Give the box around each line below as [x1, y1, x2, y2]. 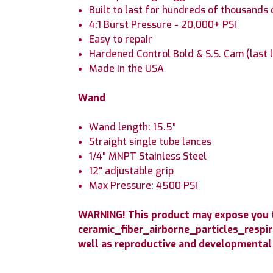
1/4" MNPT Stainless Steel [89, 149, 207, 163]
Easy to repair [89, 32, 153, 46]
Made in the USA [89, 62, 165, 75]
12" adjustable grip [89, 164, 174, 177]
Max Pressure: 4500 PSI [89, 179, 198, 192]
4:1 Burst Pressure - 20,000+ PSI [89, 18, 237, 31]
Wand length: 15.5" [89, 120, 177, 133]
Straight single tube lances [89, 135, 212, 148]
